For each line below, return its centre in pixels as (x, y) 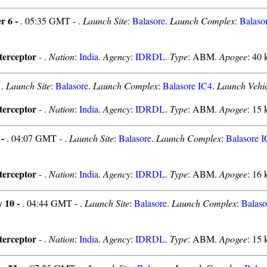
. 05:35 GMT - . (52, 21)
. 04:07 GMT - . (38, 138)
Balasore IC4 (187, 86)
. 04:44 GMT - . (53, 203)
